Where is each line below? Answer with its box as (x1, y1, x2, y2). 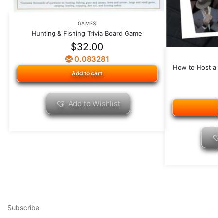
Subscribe (7, 203, 39, 212)
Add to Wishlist (68, 99, 121, 109)
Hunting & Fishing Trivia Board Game (32, 29, 143, 37)
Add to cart (72, 70, 103, 77)
